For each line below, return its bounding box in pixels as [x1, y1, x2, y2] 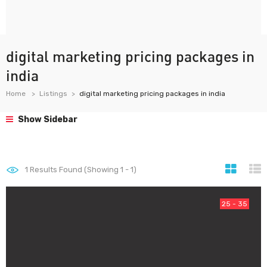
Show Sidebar [16, 114, 77, 125]
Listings [39, 89, 67, 98]
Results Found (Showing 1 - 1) [28, 165, 136, 174]
